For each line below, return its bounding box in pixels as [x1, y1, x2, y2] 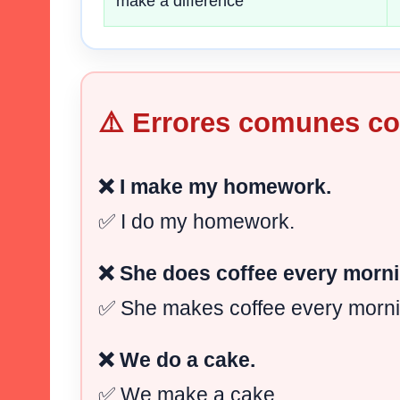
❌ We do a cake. [98, 348, 255, 372]
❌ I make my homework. [98, 175, 331, 199]
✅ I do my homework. [98, 210, 295, 234]
